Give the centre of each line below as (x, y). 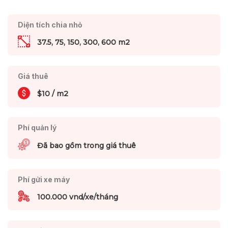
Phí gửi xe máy (44, 179)
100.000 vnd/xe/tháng (77, 197)
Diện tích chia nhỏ (50, 24)
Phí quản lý (37, 128)
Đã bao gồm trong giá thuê (86, 145)
